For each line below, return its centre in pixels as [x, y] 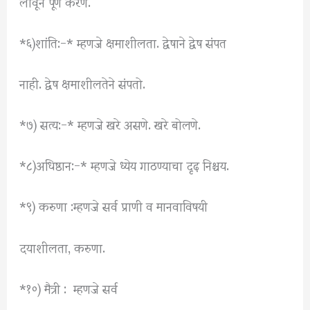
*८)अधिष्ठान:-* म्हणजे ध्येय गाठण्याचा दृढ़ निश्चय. [125, 165]
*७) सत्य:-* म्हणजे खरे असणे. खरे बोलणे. [110, 124]
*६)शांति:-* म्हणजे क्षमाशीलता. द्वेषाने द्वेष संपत [123, 42]
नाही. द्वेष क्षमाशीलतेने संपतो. [83, 82]
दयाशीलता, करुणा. [63, 246]
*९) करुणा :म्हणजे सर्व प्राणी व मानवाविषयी [114, 206]
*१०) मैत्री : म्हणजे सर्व [69, 287]
